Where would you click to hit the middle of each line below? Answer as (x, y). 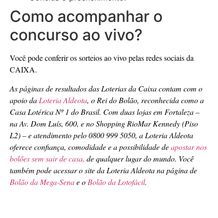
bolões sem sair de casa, (48, 158)
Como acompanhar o (86, 17)
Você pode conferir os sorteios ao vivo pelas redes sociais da (102, 58)
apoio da (24, 100)
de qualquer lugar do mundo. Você (140, 158)
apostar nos (189, 146)
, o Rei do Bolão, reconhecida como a (145, 100)
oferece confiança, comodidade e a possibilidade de (90, 146)
